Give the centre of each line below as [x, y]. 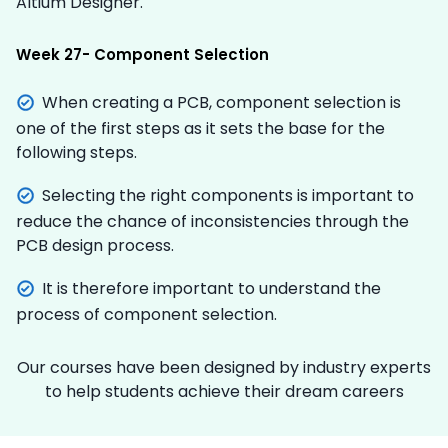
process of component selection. [146, 314]
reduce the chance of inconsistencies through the [212, 221]
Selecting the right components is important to [228, 195]
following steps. [76, 152]
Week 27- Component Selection [142, 54]
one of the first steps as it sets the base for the [200, 128]
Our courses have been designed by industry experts [224, 367]
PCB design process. [95, 245]
